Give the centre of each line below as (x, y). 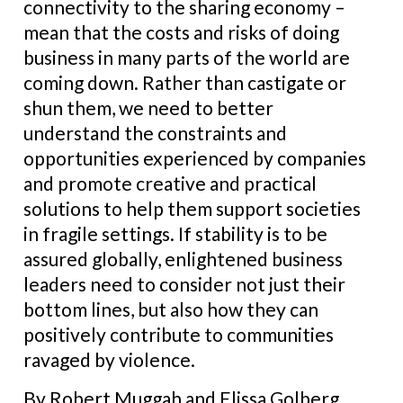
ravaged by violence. (109, 359)
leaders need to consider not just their (184, 284)
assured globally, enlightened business (183, 259)
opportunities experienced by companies (195, 158)
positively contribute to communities (179, 334)
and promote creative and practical (170, 183)
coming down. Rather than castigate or (185, 82)
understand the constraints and (155, 133)
